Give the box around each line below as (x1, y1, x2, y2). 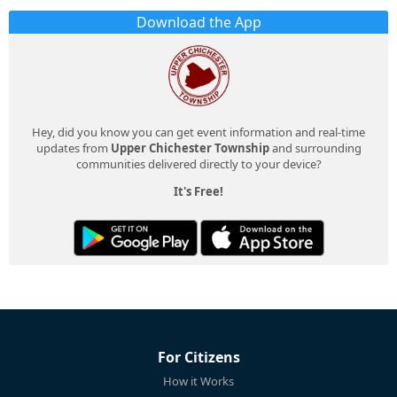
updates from (35, 140, 111, 157)
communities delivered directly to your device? (75, 156, 322, 173)
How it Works (163, 373, 234, 390)
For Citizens (157, 347, 240, 368)
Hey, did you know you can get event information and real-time (32, 124, 365, 141)
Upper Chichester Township (110, 140, 269, 157)
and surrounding (269, 140, 362, 157)
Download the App (136, 12, 261, 33)
